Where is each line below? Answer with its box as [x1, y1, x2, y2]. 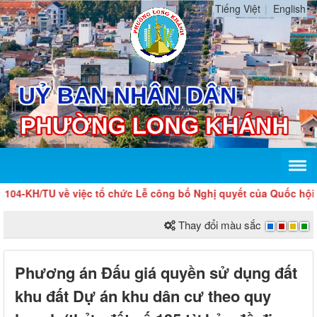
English [273, 1, 306, 16]
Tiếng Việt [215, 1, 260, 16]
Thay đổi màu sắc [178, 217, 261, 233]
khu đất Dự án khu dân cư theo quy [15, 284, 271, 308]
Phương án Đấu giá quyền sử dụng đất [15, 261, 297, 284]
